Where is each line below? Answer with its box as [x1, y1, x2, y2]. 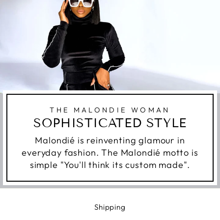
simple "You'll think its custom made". [29, 159, 191, 170]
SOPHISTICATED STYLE [33, 115, 187, 131]
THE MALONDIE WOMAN [50, 105, 170, 114]
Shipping [94, 202, 126, 212]
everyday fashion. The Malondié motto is [22, 146, 198, 158]
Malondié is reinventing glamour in [35, 134, 185, 146]
